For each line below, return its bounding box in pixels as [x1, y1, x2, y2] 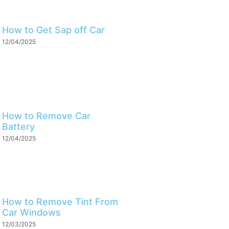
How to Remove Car [2, 110, 90, 122]
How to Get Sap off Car [2, 25, 105, 36]
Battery [2, 121, 35, 132]
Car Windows [2, 207, 61, 218]
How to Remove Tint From [2, 196, 118, 208]
